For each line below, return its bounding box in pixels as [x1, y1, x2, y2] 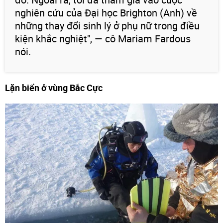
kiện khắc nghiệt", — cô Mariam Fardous [15, 32, 191, 46]
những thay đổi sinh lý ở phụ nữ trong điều [15, 19, 200, 33]
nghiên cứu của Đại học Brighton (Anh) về [15, 6, 197, 20]
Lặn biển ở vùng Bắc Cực [5, 82, 103, 94]
